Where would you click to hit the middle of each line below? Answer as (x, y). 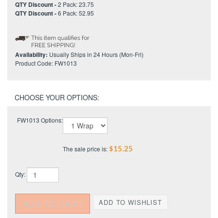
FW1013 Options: (39, 120)
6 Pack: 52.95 (76, 13)
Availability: (31, 54)
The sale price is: (86, 149)
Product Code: (34, 63)
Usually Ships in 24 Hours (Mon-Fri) (96, 54)
